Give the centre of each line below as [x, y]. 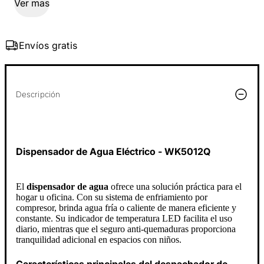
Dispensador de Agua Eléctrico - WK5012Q [113, 152]
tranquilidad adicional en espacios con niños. [99, 240]
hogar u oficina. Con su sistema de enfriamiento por [112, 197]
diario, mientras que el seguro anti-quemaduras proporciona [126, 229]
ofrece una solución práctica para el [175, 187]
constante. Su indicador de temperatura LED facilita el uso [124, 219]
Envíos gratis [48, 45]
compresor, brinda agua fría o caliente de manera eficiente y [126, 208]
